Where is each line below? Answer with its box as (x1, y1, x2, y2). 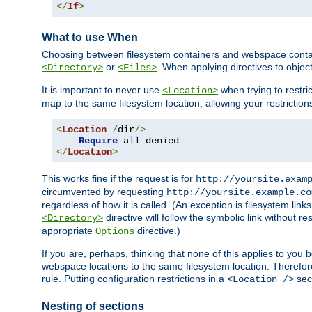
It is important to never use (42, 84, 162, 96)
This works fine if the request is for (42, 173, 196, 185)
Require (79, 135, 118, 147)
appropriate (42, 225, 95, 237)
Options (95, 226, 134, 237)
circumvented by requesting (42, 186, 166, 198)
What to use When (42, 31, 138, 43)
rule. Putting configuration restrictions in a (42, 273, 227, 285)
